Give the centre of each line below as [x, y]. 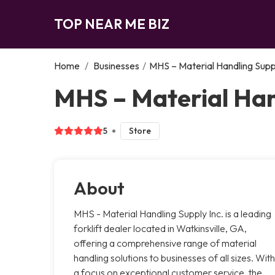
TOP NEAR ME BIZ [112, 24]
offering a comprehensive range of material [165, 243]
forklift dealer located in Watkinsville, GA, [160, 228]
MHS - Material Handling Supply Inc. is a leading [172, 213]
